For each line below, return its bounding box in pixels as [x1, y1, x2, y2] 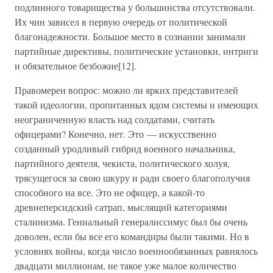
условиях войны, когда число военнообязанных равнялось [15, 244, 258, 257]
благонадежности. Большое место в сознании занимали [15, 30, 246, 43]
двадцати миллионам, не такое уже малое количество [15, 259, 236, 272]
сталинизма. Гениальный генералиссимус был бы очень [15, 215, 247, 228]
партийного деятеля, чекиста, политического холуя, [15, 157, 230, 169]
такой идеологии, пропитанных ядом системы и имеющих [15, 98, 258, 111]
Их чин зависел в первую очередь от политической [15, 15, 227, 28]
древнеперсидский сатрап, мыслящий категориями [15, 200, 227, 213]
